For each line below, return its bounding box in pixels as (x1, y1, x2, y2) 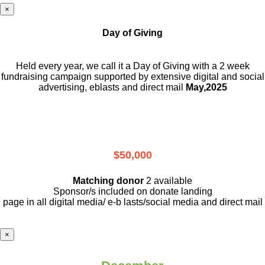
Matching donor (73, 176, 144, 186)
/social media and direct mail (143, 197, 263, 208)
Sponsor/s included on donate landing (53, 186, 212, 197)
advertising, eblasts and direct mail (38, 82, 186, 93)
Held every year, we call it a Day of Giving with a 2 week (15, 61, 250, 72)
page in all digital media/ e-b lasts (2, 197, 143, 208)
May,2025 (185, 82, 227, 93)
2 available (146, 176, 192, 186)
